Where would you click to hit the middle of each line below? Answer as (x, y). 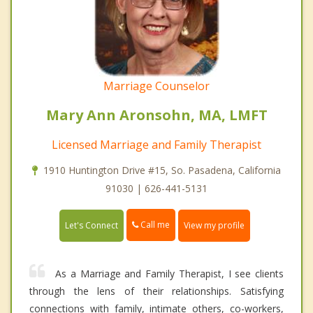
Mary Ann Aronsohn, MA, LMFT (156, 115)
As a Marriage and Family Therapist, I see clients (169, 273)
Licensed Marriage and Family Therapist (156, 145)
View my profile (214, 225)
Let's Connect (92, 225)
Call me (154, 225)
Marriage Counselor (156, 86)
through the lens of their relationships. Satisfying (156, 291)
